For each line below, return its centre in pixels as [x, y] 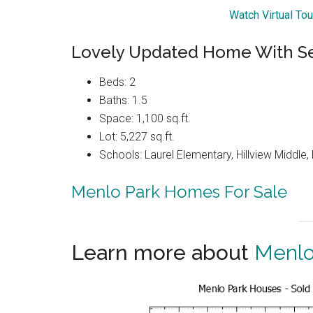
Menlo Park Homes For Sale [179, 192]
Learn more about [163, 253]
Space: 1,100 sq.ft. [145, 119]
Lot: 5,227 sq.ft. [137, 137]
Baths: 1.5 [123, 101]
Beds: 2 [117, 82]
